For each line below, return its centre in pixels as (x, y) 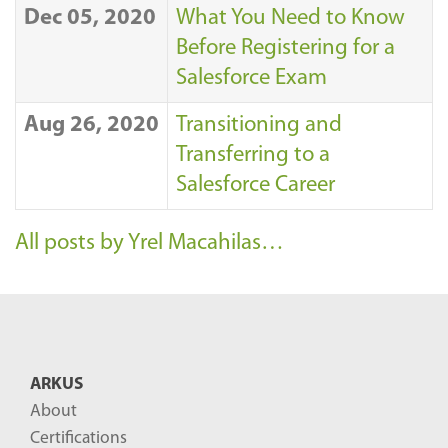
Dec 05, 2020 (90, 19)
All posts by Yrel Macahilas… (149, 244)
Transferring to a (253, 156)
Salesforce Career (255, 186)
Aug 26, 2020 (91, 126)
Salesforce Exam (251, 79)
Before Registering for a (285, 49)
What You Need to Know (290, 19)
